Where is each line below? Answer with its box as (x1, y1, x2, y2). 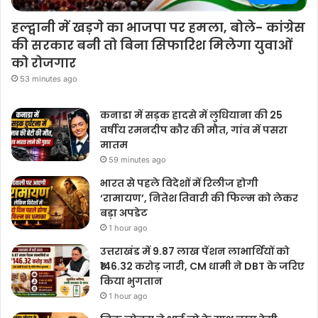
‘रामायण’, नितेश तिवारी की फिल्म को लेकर (100, 191, 298, 206)
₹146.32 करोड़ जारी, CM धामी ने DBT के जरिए (100, 259, 305, 274)
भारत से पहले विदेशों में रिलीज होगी (100, 176, 258, 191)
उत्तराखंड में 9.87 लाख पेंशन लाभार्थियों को (100, 244, 290, 259)
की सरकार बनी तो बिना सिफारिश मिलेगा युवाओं (11, 36, 292, 55)
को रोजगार (11, 54, 76, 72)
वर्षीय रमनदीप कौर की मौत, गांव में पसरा (100, 123, 287, 138)
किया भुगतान (100, 274, 163, 289)
